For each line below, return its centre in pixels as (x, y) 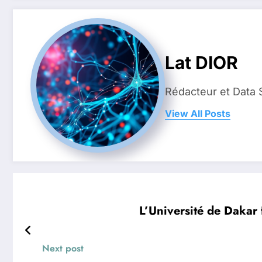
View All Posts (198, 113)
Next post (63, 248)
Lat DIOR (201, 63)
